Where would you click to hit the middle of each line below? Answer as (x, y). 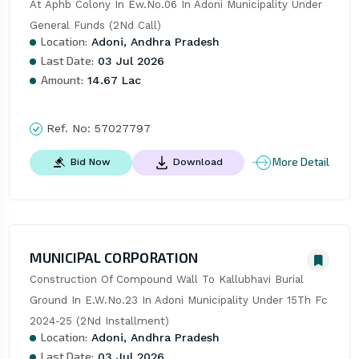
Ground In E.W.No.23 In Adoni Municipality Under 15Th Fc (178, 300)
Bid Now (90, 162)
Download (198, 162)
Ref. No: (68, 128)
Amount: (62, 79)
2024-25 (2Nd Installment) (99, 321)
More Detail (301, 162)
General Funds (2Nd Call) (95, 25)
